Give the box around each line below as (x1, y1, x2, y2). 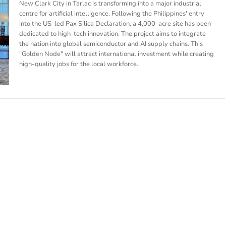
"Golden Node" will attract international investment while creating (19, 49, 214, 59)
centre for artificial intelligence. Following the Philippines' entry (19, 9, 204, 19)
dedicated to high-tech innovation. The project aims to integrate (19, 29, 206, 39)
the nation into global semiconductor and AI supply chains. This (19, 39, 203, 49)
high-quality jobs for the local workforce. (19, 60, 138, 69)
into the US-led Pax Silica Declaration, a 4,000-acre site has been (19, 19, 211, 29)
